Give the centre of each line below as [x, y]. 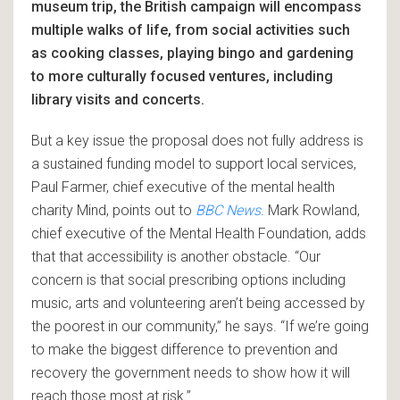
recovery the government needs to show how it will [191, 372]
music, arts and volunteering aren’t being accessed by [198, 303]
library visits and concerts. [118, 99]
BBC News [228, 210]
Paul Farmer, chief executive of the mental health [183, 187]
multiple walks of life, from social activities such [191, 29]
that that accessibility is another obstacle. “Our [176, 256]
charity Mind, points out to [113, 210]
